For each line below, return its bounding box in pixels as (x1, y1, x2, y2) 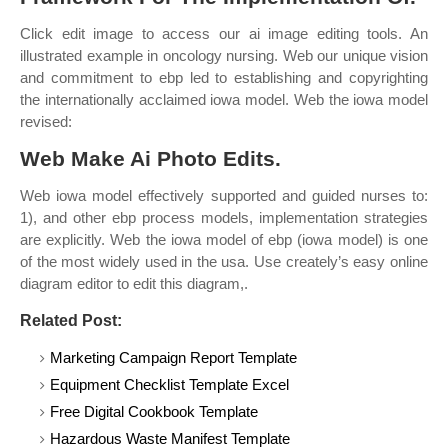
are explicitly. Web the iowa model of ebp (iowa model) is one (20, 231, 428, 248)
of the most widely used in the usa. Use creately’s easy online (20, 253, 428, 270)
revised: (20, 113, 72, 130)
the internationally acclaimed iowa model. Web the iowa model (20, 91, 428, 108)
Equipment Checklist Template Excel (50, 376, 289, 393)
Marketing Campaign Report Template (50, 349, 297, 366)
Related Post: (20, 312, 122, 329)
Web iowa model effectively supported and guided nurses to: (20, 187, 428, 204)
